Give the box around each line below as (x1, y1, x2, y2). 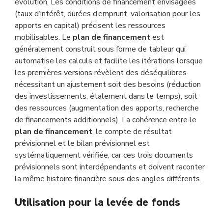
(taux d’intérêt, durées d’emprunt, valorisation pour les (15, 8, 200, 19)
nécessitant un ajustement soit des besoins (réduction (15, 79, 201, 90)
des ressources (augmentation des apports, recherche (15, 103, 199, 113)
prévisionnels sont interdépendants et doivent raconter (15, 162, 205, 172)
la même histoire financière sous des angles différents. (15, 173, 201, 184)
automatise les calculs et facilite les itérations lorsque (15, 55, 203, 66)
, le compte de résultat (92, 126, 172, 137)
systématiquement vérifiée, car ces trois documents (15, 150, 193, 161)
